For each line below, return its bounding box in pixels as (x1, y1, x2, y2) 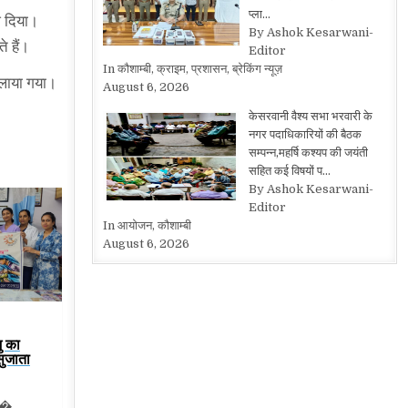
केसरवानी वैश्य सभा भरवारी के (248, 109, 372, 123)
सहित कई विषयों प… (248, 164, 331, 178)
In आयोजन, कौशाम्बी (103, 219, 192, 232)
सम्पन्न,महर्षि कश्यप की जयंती (248, 146, 368, 159)
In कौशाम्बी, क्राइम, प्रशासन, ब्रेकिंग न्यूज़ (103, 62, 283, 76)
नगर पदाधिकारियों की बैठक (248, 127, 362, 141)
